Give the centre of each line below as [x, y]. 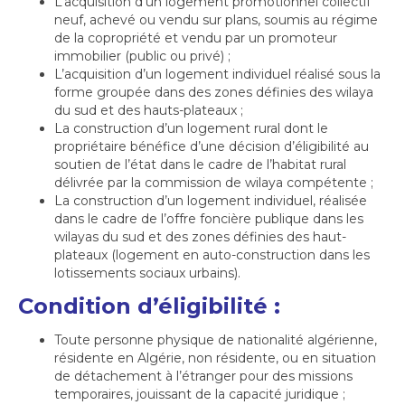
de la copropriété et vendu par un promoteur [196, 38]
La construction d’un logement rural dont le [191, 128]
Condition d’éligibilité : [149, 306]
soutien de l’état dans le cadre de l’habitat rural [200, 165]
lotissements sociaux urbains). [147, 273]
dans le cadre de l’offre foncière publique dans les [209, 219]
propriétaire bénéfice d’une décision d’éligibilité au [212, 146]
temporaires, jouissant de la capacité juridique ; [202, 394]
